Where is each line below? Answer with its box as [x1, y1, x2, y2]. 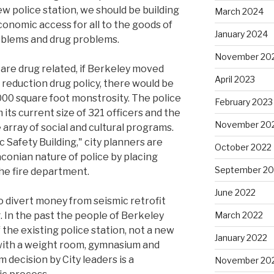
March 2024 [214, 6, 264, 17]
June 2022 [214, 187, 256, 198]
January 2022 [214, 232, 267, 243]
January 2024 [214, 29, 268, 40]
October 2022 [214, 142, 272, 153]
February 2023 [214, 97, 273, 108]
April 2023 [214, 74, 255, 85]
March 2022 [214, 210, 263, 221]
